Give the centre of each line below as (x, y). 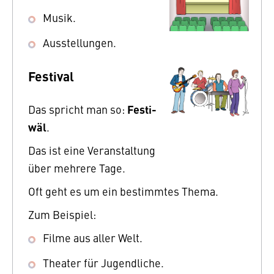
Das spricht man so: (78, 109)
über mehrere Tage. (77, 168)
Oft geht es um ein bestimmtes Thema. (123, 191)
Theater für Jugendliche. (103, 263)
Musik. (59, 18)
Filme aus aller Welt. (93, 238)
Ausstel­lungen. (80, 43)
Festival (51, 76)
